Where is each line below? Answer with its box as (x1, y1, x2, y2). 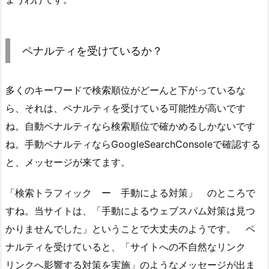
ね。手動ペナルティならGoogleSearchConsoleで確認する (5, 138, 261, 151)
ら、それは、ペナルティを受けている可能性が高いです (5, 102, 246, 115)
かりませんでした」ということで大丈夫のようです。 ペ (5, 223, 255, 235)
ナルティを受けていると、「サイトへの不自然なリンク (5, 241, 255, 253)
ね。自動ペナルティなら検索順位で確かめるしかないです (5, 120, 255, 133)
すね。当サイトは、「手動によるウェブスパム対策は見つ (5, 205, 255, 217)
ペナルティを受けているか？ (22, 44, 163, 58)
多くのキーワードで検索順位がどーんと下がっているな (5, 84, 246, 97)
